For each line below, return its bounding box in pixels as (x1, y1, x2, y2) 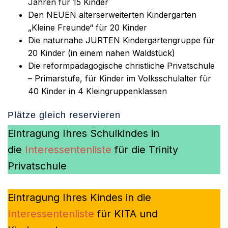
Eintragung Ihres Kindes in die (8, 191, 151, 204)
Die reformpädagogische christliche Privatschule (28, 61, 215, 71)
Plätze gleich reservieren (8, 110, 121, 120)
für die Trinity (111, 144, 178, 156)
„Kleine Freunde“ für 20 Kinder (28, 22, 147, 33)
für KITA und (97, 208, 158, 220)
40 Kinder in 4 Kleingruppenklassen (28, 86, 167, 96)
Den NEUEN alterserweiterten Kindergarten (28, 10, 196, 20)
